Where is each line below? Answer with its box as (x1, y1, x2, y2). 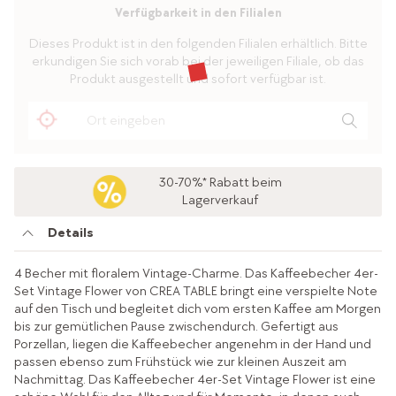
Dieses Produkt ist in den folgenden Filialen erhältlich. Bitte (28, 34, 368, 52)
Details (47, 224, 94, 241)
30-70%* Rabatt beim (158, 174, 282, 192)
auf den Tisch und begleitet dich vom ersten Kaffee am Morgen (13, 301, 381, 318)
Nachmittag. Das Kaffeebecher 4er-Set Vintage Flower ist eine (13, 371, 376, 389)
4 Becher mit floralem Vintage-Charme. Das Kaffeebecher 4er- (13, 265, 378, 283)
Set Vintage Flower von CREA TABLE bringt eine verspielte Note (13, 283, 377, 301)
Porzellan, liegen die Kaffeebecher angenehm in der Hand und (13, 336, 371, 354)
